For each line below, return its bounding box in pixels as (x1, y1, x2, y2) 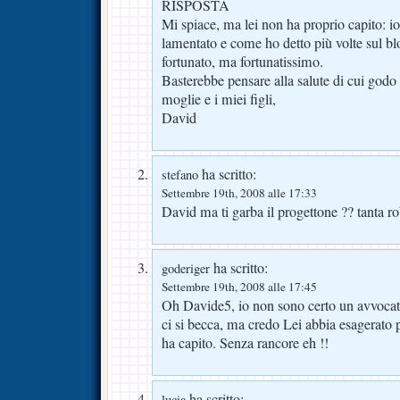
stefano (162, 165, 198, 183)
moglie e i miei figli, (162, 88, 276, 109)
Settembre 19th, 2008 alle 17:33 (162, 184, 317, 201)
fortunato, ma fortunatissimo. (162, 51, 323, 71)
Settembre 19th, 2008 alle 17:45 (162, 278, 317, 295)
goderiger (162, 259, 210, 277)
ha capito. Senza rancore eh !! (162, 332, 329, 353)
